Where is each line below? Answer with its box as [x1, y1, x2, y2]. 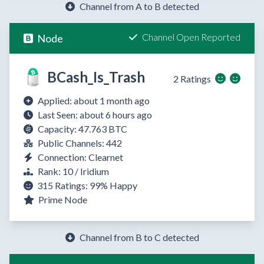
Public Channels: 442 [38, 137, 122, 149]
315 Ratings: [37, 180, 88, 192]
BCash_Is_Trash [47, 68, 145, 86]
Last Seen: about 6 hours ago [38, 109, 152, 121]
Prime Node [37, 194, 87, 206]
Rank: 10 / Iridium [38, 166, 109, 177]
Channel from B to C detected [79, 232, 199, 243]
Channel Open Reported [142, 31, 240, 43]
